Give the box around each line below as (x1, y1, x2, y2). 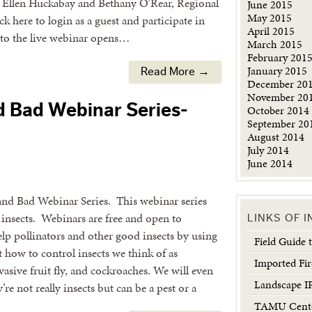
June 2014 (247, 155, 293, 171)
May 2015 (247, 10, 292, 26)
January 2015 (247, 63, 308, 79)
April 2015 (247, 23, 295, 39)
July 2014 (247, 142, 290, 158)
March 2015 (247, 36, 303, 52)
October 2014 (247, 102, 310, 118)
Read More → (140, 65, 210, 78)
